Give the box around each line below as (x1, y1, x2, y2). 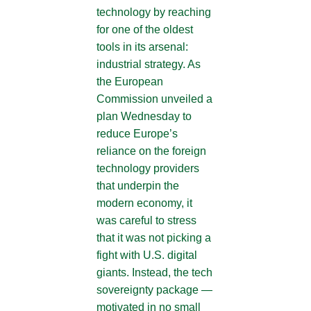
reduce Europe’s (96, 128, 178, 140)
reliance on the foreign (96, 145, 206, 157)
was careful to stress (96, 215, 196, 226)
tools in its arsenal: (96, 41, 188, 53)
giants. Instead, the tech (96, 267, 212, 278)
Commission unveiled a (96, 93, 212, 105)
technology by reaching (96, 6, 211, 18)
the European (96, 76, 163, 87)
